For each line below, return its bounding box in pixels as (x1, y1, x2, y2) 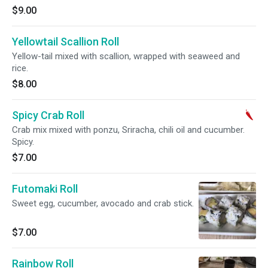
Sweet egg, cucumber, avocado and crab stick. (12, 198, 194, 209)
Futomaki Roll (12, 182, 78, 195)
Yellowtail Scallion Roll (12, 35, 119, 48)
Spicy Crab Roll (12, 109, 84, 121)
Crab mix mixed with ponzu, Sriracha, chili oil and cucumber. (12, 124, 245, 135)
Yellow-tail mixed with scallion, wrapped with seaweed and (12, 51, 240, 62)
